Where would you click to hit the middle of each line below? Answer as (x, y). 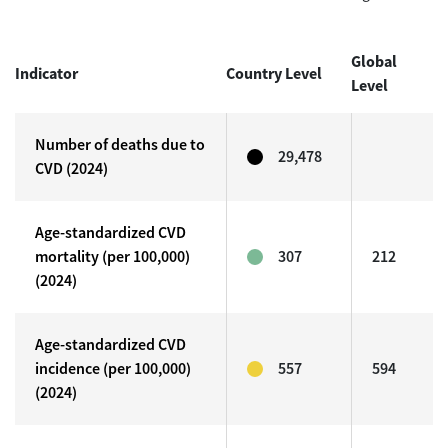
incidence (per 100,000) (113, 368)
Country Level (274, 73)
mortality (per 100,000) (112, 256)
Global (374, 61)
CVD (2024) (71, 168)
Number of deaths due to (120, 144)
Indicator (46, 73)
